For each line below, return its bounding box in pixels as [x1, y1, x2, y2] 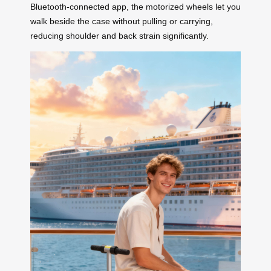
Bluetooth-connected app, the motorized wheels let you [30, 1, 241, 11]
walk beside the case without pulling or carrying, [30, 16, 213, 26]
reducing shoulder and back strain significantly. [30, 30, 209, 41]
